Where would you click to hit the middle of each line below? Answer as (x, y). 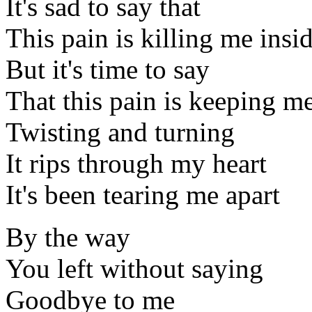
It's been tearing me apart (143, 195)
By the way (68, 237)
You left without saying (134, 269)
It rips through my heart (136, 164)
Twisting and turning (120, 132)
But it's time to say (108, 70)
